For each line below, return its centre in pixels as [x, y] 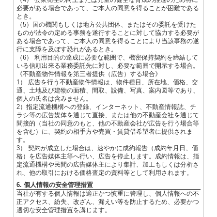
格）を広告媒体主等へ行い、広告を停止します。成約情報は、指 [108, 156]
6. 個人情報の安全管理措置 [54, 185]
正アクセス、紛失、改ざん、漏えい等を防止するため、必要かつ [108, 202]
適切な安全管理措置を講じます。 [63, 210]
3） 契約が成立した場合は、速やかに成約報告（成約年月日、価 [107, 148]
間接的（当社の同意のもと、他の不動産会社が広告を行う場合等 [108, 124]
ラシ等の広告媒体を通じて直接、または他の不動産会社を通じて [108, 115]
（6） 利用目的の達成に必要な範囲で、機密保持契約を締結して [107, 58]
